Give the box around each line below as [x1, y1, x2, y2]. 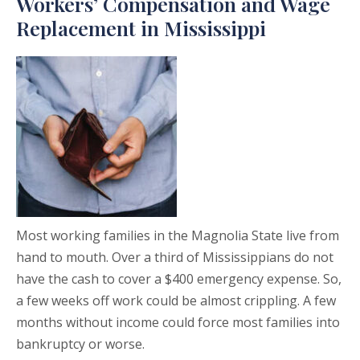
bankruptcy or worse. [16, 335, 145, 354]
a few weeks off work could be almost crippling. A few [16, 292, 336, 310]
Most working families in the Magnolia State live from [16, 227, 339, 245]
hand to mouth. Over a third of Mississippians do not [16, 248, 333, 267]
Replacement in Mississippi [16, 14, 266, 42]
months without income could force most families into [16, 313, 340, 332]
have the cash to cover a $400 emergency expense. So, [16, 270, 342, 288]
